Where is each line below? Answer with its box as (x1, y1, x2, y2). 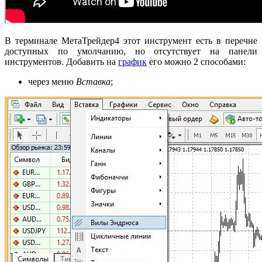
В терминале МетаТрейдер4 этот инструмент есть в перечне (5, 35, 257, 46)
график (118, 56, 147, 67)
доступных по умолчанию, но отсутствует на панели (5, 46, 257, 56)
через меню (28, 76, 76, 87)
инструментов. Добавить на (5, 56, 118, 67)
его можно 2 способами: (147, 56, 246, 67)
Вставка (76, 76, 111, 87)
